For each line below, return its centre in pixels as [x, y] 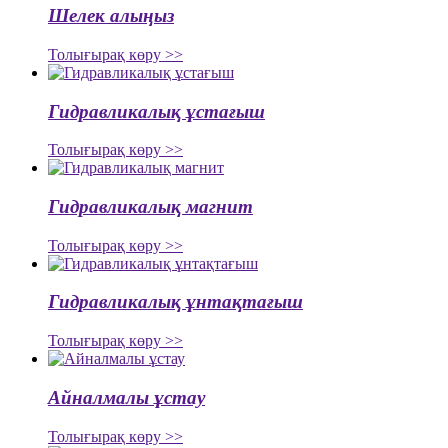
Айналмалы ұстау [126, 397]
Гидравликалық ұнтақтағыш [175, 302]
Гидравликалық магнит [150, 206]
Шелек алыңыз [111, 16]
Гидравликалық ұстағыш [156, 111]
